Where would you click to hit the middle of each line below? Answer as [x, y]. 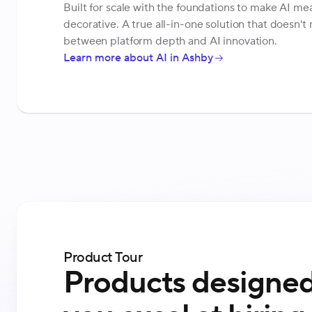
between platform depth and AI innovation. [170, 41]
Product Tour [103, 257]
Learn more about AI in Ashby [139, 58]
